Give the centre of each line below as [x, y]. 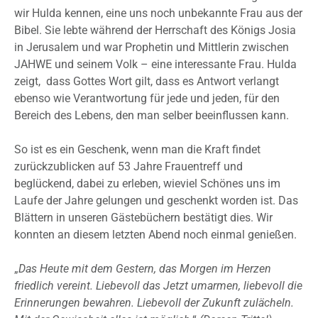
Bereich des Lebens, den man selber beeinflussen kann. [152, 116]
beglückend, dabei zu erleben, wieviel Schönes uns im [147, 184]
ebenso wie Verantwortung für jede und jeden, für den [147, 99]
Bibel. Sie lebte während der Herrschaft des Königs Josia [155, 31]
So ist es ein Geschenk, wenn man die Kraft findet [137, 150]
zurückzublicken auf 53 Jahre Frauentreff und [128, 167]
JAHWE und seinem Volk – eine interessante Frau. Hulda [155, 65]
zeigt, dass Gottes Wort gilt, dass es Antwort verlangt [147, 82]
